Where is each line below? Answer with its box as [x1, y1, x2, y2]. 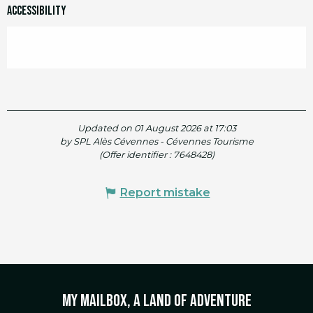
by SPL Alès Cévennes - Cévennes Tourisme [59, 136, 254, 147]
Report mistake [119, 186, 210, 200]
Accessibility [7, 3, 66, 19]
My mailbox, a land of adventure [61, 291, 252, 312]
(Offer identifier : [99, 150, 173, 161]
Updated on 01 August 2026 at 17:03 [77, 123, 236, 134]
